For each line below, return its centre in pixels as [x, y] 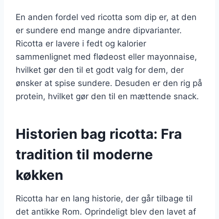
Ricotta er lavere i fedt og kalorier [81, 43]
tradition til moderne [84, 154]
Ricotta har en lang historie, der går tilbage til [104, 198]
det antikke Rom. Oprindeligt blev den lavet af [106, 211]
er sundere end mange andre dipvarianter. [99, 30]
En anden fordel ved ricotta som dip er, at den [106, 17]
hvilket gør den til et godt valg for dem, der [100, 70]
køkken [39, 175]
